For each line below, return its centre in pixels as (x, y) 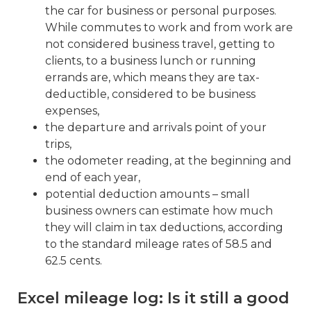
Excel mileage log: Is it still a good (153, 298)
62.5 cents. (74, 260)
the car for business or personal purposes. (161, 10)
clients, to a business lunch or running (151, 60)
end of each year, (93, 177)
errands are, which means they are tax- (152, 77)
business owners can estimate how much (159, 210)
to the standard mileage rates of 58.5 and (159, 244)
